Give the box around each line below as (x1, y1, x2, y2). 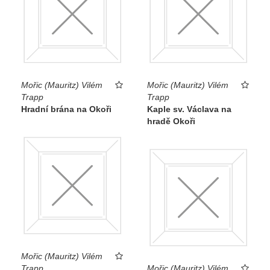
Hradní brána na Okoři (21, 104, 111, 114)
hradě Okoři (147, 116, 195, 126)
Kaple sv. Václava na (147, 104, 231, 114)
